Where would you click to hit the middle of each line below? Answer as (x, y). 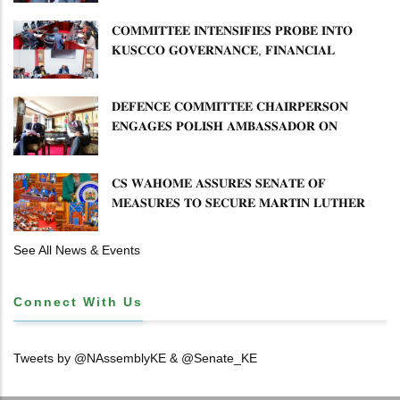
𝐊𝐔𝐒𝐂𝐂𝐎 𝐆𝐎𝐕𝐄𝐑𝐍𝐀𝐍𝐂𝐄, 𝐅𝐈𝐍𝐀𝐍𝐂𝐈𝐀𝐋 (223, 50)
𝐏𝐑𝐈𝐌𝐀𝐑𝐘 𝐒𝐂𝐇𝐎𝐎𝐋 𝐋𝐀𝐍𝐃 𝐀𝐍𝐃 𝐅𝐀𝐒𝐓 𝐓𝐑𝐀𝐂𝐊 (246, 222)
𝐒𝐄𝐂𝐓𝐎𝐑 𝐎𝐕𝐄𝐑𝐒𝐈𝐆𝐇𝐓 (176, 90)
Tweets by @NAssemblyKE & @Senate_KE (135, 358)
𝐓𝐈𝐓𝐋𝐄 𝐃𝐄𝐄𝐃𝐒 (152, 242)
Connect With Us (78, 301)
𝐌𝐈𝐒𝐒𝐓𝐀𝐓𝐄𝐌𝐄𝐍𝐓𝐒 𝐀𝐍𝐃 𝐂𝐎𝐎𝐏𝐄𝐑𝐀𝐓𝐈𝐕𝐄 (228, 70)
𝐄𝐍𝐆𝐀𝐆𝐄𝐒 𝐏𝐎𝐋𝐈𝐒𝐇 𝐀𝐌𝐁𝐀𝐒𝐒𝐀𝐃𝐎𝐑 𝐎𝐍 (225, 126)
